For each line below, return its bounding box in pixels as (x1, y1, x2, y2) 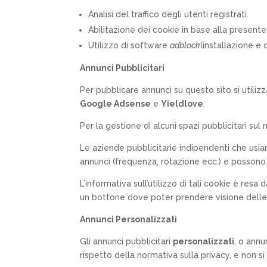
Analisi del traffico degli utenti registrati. (88, 9, 249, 19)
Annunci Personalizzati (80, 214, 178, 224)
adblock (170, 40, 201, 50)
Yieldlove (161, 98, 204, 108)
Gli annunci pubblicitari (80, 236, 173, 246)
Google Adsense (80, 98, 151, 108)
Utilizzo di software (88, 40, 170, 50)
